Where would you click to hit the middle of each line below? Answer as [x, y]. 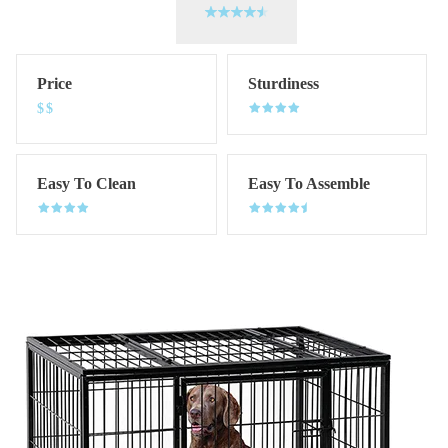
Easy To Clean [86, 184]
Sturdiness [283, 84]
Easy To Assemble [308, 184]
